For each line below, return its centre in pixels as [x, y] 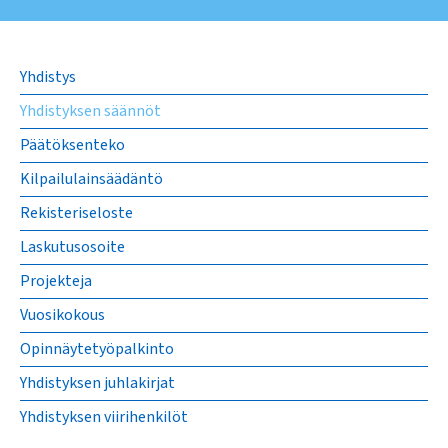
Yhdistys [48, 77]
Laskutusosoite [72, 247]
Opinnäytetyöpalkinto [97, 349]
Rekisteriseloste [76, 213]
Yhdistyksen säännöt [90, 111]
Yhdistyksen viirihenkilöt [104, 417]
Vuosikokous [62, 315]
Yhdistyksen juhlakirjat [97, 383]
